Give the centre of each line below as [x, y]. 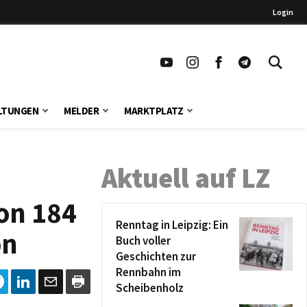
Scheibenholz [150, 288]
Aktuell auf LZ [186, 178]
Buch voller [143, 241]
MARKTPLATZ [154, 111]
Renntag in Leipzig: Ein [172, 225]
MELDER [82, 111]
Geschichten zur [156, 256]
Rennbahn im [148, 272]
